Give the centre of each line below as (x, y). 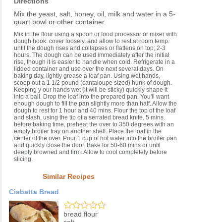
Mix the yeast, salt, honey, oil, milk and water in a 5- (95, 14)
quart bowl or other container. (60, 22)
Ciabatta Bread (34, 192)
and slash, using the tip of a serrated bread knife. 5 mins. (89, 118)
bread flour (81, 214)
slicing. (23, 159)
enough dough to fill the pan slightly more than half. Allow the (95, 104)
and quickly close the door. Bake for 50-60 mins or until (87, 145)
